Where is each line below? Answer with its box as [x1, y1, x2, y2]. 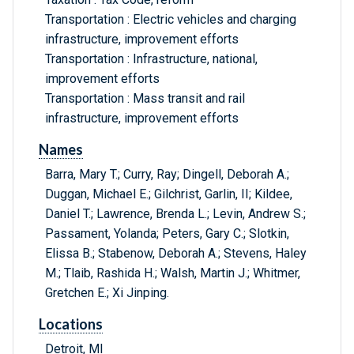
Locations [39, 315, 103, 333]
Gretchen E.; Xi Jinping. [45, 285, 169, 301]
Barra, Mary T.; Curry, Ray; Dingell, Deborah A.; [45, 167, 289, 183]
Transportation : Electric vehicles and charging [45, 12, 296, 28]
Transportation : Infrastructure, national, [45, 51, 258, 67]
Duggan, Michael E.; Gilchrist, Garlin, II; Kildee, [45, 186, 292, 202]
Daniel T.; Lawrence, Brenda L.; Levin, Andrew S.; [45, 206, 306, 222]
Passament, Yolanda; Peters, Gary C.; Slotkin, [45, 226, 289, 242]
